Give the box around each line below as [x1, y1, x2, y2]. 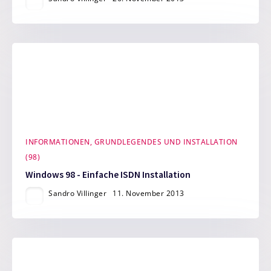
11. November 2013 [113, 188, 184, 198]
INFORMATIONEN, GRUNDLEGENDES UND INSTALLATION [25, 137, 238, 148]
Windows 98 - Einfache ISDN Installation [25, 168, 191, 180]
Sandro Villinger [48, 188, 107, 198]
